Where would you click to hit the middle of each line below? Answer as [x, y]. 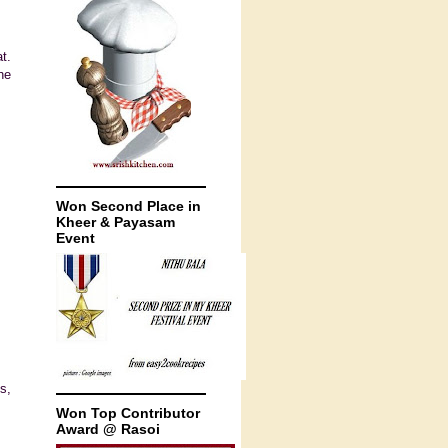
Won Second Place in [128, 206]
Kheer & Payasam [115, 222]
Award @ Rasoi [108, 429]
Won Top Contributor [128, 413]
